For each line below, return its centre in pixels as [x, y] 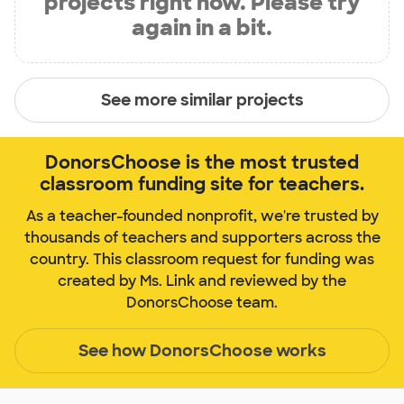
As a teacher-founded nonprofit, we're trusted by [202, 216]
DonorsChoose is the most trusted [202, 163]
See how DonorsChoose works [202, 350]
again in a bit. [202, 28]
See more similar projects [202, 100]
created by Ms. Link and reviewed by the [202, 281]
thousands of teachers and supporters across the [202, 238]
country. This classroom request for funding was [202, 260]
